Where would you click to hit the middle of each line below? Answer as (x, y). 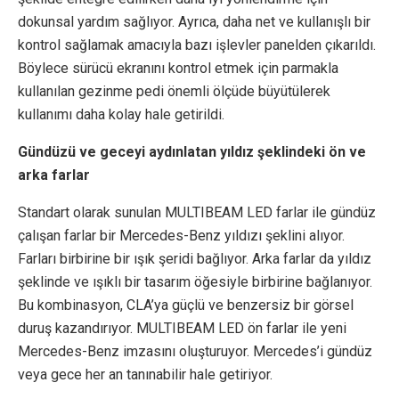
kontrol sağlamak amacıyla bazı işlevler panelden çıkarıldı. (197, 45)
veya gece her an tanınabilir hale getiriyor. (145, 375)
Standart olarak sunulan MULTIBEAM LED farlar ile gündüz (197, 213)
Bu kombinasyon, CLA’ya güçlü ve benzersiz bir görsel (186, 305)
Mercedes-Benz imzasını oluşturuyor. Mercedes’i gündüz (195, 352)
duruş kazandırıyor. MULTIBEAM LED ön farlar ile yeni (182, 329)
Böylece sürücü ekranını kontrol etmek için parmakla (178, 69)
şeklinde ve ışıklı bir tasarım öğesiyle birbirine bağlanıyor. (195, 282)
